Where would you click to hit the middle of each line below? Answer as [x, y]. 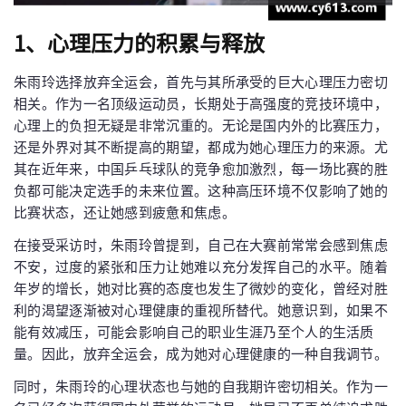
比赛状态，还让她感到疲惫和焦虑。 [125, 212]
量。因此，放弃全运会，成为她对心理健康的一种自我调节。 [201, 353]
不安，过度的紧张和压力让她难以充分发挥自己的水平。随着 [201, 266]
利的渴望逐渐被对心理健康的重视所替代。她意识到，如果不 [201, 310]
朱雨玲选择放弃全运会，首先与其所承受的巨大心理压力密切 [201, 82]
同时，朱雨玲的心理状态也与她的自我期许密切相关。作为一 [201, 386]
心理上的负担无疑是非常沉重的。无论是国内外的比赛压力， [201, 125]
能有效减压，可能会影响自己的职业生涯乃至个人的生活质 [194, 332]
